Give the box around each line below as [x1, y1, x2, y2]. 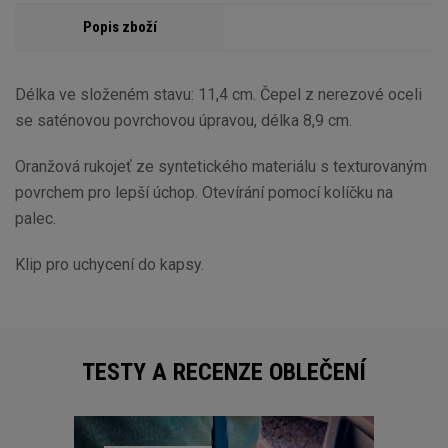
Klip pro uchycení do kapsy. [15, 254, 204, 274]
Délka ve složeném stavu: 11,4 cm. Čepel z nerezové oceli [15, 84, 422, 104]
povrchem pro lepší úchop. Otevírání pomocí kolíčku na [15, 182, 393, 202]
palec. [15, 208, 56, 228]
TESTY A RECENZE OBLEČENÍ [82, 357, 366, 386]
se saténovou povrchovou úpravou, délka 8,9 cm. [15, 110, 352, 130]
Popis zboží [82, 18, 157, 36]
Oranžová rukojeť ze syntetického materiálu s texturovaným [15, 156, 427, 176]
